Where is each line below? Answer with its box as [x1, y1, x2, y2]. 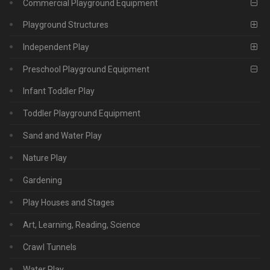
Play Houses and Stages [23, 197, 115, 207]
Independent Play [23, 42, 89, 52]
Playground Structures [23, 19, 108, 30]
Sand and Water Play [23, 130, 102, 140]
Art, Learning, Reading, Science [23, 219, 140, 230]
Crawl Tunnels [23, 242, 77, 252]
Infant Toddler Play [23, 86, 95, 96]
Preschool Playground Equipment [23, 64, 149, 74]
